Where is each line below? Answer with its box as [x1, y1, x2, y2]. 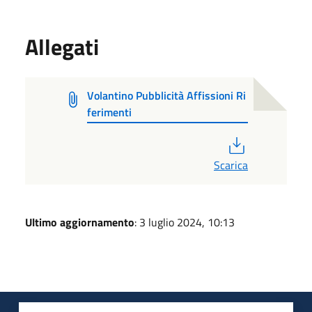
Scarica [214, 156, 248, 173]
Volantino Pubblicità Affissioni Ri [87, 86, 247, 104]
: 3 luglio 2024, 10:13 [134, 213, 235, 231]
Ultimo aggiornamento [25, 213, 134, 231]
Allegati [25, 29, 99, 63]
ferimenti [87, 103, 132, 120]
